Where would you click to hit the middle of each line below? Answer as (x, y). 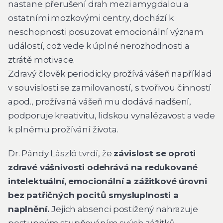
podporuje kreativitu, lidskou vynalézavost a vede (111, 116)
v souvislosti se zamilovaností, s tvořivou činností (110, 88)
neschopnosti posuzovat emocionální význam (106, 32)
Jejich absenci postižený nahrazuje (125, 209)
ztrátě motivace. (42, 60)
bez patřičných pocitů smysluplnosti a (93, 195)
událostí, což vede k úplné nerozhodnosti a (99, 46)
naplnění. (30, 209)
